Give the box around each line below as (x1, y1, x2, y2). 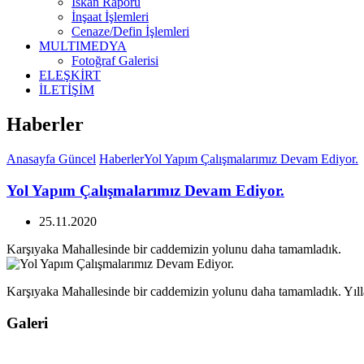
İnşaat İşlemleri (71, 10, 149, 24)
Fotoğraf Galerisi (71, 54, 158, 67)
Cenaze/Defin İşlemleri (71, 24, 189, 38)
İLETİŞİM (39, 83, 94, 97)
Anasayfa (6, 151, 58, 166)
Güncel (58, 151, 96, 166)
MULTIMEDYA (39, 39, 127, 53)
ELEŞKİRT (39, 68, 101, 82)
